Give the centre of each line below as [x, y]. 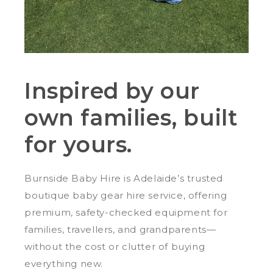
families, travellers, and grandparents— [120, 230]
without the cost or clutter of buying [115, 247]
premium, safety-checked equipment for [126, 213]
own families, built [131, 118]
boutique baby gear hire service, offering [126, 196]
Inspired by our [112, 91]
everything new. [64, 264]
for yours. [79, 145]
